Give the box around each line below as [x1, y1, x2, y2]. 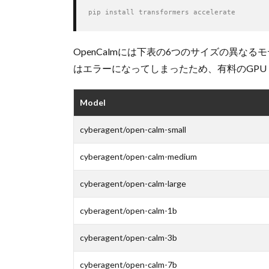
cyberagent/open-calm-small [80, 124, 186, 135]
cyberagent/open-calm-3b [80, 232, 177, 243]
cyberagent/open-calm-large [80, 178, 186, 189]
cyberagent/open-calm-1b [80, 205, 177, 216]
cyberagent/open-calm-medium [80, 151, 197, 162]
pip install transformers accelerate [88, 8, 235, 17]
